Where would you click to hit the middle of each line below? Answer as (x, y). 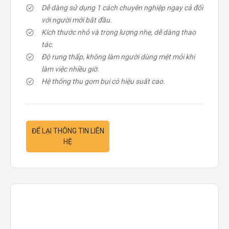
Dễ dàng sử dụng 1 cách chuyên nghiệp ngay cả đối (122, 8)
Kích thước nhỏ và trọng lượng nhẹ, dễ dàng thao (119, 32)
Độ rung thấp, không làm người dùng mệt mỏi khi (118, 57)
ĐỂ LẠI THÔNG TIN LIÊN (68, 131)
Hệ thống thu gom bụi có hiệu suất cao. (103, 81)
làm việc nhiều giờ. (70, 69)
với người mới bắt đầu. (77, 20)
